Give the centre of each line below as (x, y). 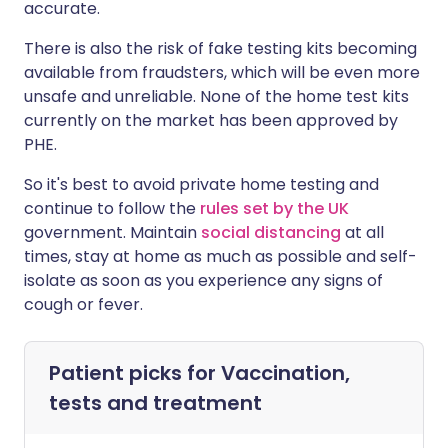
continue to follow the (112, 208)
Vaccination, (285, 373)
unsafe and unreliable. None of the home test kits (216, 96)
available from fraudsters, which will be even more (222, 72)
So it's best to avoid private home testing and (201, 184)
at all (362, 232)
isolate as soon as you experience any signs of (203, 280)
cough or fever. (83, 304)
